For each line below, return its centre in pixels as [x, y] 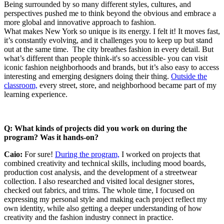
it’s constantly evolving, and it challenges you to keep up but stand [108, 40]
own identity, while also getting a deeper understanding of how [103, 208]
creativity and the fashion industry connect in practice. [89, 217]
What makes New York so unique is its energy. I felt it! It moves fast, [112, 31]
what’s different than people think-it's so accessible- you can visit [106, 58]
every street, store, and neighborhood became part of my [127, 85]
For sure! [40, 154]
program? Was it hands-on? [51, 137]
